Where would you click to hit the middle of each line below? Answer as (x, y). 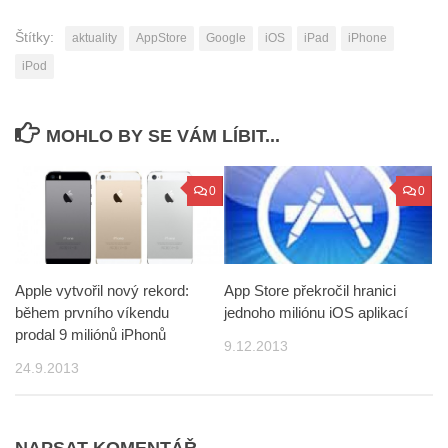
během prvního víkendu (92, 312)
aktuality (94, 37)
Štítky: (34, 36)
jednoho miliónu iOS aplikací (316, 312)
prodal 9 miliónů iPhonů (90, 334)
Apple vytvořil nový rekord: (102, 290)
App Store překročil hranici (310, 290)
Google (226, 37)
